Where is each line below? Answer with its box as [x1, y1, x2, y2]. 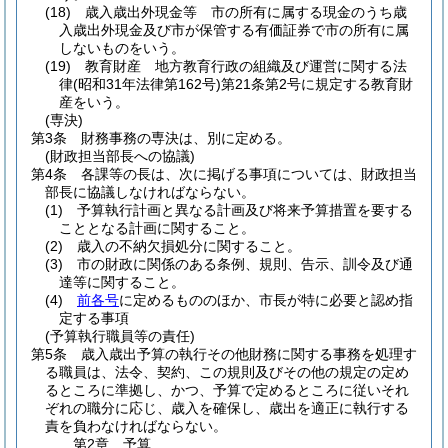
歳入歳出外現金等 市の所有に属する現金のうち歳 [85, 4, 407, 20]
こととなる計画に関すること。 [59, 220, 255, 236]
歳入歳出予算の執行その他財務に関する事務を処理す [81, 346, 417, 362]
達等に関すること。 [59, 274, 185, 290]
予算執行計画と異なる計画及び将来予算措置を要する [77, 202, 413, 218]
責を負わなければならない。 [45, 418, 227, 434]
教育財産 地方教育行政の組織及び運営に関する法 [85, 58, 407, 74]
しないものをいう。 [59, 40, 185, 56]
